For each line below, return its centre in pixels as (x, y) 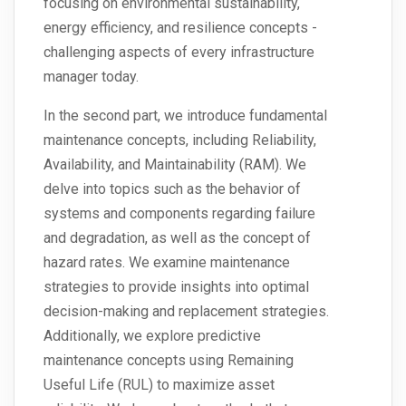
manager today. (91, 77)
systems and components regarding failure (179, 214)
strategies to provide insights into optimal (176, 287)
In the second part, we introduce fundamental (185, 116)
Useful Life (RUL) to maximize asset (159, 385)
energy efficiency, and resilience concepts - (180, 28)
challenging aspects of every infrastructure (179, 53)
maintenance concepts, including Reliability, (180, 140)
